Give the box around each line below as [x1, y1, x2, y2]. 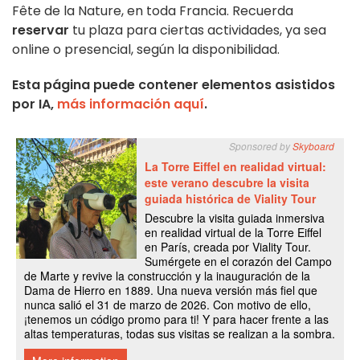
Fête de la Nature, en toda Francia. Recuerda [12, 2, 293, 21]
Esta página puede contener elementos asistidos [12, 76, 335, 95]
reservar [12, 21, 69, 40]
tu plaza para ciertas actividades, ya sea [69, 21, 326, 40]
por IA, [12, 95, 57, 114]
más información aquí [57, 95, 204, 114]
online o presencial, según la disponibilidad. [12, 40, 280, 59]
